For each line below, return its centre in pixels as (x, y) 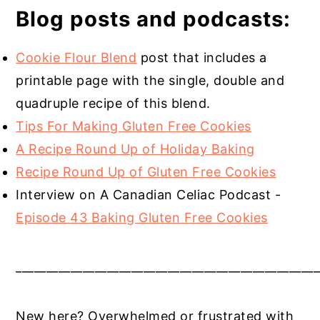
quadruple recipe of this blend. (113, 104)
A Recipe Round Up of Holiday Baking (135, 149)
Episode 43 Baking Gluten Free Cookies (142, 218)
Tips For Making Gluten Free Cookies (134, 126)
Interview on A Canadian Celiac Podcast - (149, 195)
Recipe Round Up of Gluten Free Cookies (146, 172)
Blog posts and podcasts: (154, 19)
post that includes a (202, 58)
